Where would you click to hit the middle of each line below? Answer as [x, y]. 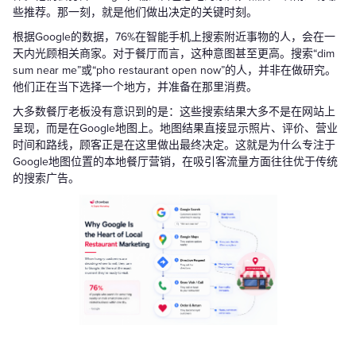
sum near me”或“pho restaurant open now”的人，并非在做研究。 [174, 70]
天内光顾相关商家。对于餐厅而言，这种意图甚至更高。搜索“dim [174, 53]
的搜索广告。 [46, 178]
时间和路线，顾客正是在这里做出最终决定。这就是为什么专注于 [174, 145]
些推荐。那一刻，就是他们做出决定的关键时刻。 [135, 12]
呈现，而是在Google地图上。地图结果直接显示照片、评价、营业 [175, 128]
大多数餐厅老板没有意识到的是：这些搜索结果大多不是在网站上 [174, 111]
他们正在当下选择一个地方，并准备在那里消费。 [135, 87]
